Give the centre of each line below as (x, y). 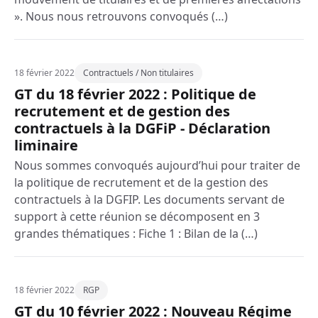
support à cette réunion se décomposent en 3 (137, 216)
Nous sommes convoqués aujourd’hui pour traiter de (157, 165)
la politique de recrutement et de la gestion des (141, 182)
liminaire (46, 145)
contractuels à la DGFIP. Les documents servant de (149, 199)
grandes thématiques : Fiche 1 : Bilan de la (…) (136, 234)
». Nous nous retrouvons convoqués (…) (121, 16)
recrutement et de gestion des (122, 111)
